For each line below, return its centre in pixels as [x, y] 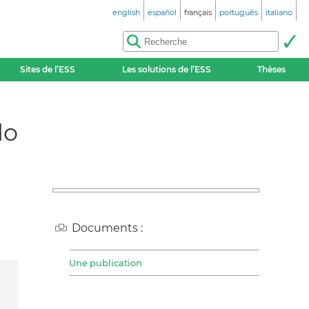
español [162, 12]
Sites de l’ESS [48, 69]
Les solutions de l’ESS [166, 69]
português [239, 12]
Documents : [107, 228]
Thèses [272, 69]
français [198, 12]
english [126, 12]
